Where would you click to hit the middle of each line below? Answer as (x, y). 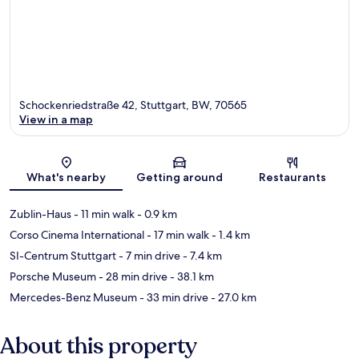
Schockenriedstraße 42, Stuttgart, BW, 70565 (133, 105)
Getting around (179, 177)
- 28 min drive (132, 277)
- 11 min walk (103, 214)
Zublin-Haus (40, 214)
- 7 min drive (148, 256)
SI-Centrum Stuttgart (63, 256)
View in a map (56, 120)
